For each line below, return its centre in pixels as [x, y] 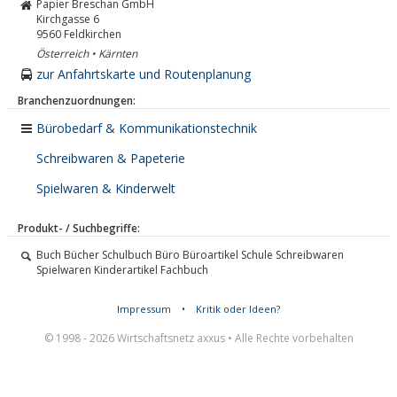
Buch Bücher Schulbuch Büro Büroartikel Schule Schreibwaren [190, 255]
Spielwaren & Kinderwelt [106, 188]
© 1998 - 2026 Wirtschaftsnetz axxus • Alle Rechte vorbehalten [198, 338]
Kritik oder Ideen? [238, 309]
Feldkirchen [93, 34]
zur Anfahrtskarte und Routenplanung [144, 74]
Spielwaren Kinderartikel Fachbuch [122, 270]
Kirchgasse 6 [68, 19]
